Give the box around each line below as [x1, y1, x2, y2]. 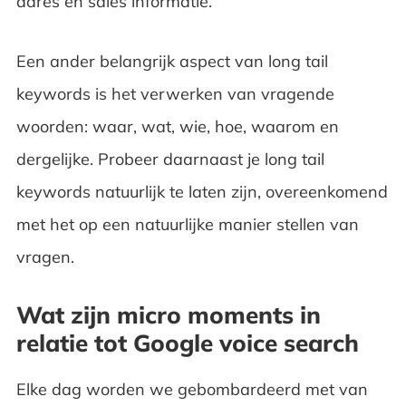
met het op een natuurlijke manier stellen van [15, 213, 359, 235]
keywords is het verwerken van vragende [15, 82, 334, 104]
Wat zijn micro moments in [15, 299, 321, 330]
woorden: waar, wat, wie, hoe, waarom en [15, 115, 339, 137]
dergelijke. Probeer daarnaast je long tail [15, 148, 324, 169]
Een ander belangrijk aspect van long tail [15, 50, 328, 72]
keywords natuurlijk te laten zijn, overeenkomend [15, 180, 388, 202]
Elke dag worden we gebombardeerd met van [15, 378, 368, 400]
